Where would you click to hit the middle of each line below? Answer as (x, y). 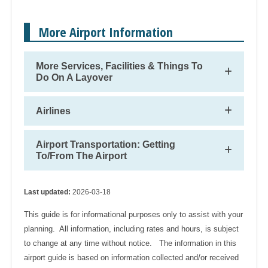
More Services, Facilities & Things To (119, 66)
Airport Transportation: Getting (106, 144)
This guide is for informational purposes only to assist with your (133, 214)
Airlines (53, 111)
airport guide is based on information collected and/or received (131, 257)
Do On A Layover (74, 77)
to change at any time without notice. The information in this (130, 243)
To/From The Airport (81, 156)
